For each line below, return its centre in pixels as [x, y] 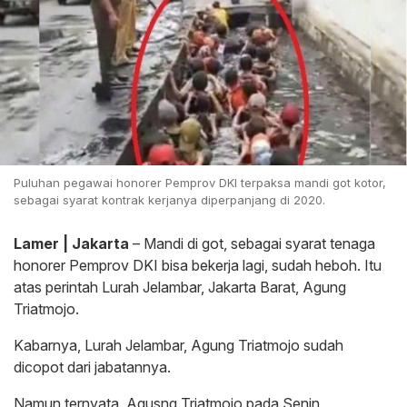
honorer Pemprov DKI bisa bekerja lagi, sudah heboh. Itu [198, 266]
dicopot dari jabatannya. [92, 367]
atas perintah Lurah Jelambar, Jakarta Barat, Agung [180, 288]
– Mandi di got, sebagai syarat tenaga [252, 244]
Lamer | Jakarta [71, 244]
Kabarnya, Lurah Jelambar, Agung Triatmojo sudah [179, 346]
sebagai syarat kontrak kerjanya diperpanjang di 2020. [169, 200]
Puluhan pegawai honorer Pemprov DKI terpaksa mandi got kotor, [200, 183]
